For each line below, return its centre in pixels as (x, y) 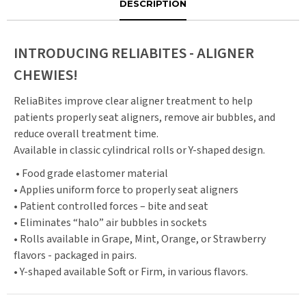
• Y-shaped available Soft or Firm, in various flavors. (131, 272)
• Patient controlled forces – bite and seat (117, 206)
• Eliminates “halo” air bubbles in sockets (116, 223)
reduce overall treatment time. (86, 134)
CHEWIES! (46, 75)
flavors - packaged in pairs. (75, 255)
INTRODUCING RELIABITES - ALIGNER (134, 53)
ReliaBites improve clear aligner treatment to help (133, 101)
